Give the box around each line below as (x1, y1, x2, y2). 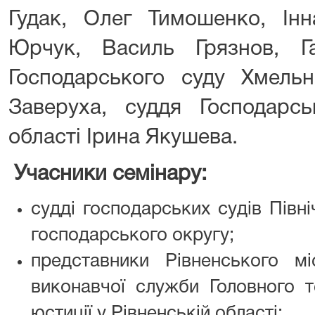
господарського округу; (31, 226, 234, 244)
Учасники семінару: (14, 165, 207, 184)
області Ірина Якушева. (8, 128, 238, 148)
